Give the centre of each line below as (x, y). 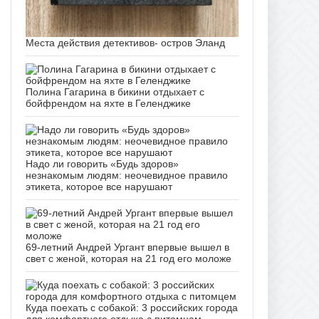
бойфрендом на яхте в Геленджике (108, 103)
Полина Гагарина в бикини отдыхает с (115, 91)
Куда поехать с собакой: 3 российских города (132, 307)
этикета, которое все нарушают (99, 186)
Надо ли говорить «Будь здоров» (102, 163)
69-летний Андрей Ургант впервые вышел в (127, 247)
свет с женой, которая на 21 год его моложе (129, 258)
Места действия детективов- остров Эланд (125, 42)
